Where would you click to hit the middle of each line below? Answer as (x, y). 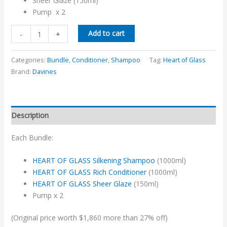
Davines (44, 71)
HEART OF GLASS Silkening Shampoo (93, 160)
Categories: (29, 60)
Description (30, 115)
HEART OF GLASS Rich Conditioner (89, 172)
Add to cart (107, 33)
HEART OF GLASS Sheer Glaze (82, 183)
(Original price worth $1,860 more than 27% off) (89, 217)
